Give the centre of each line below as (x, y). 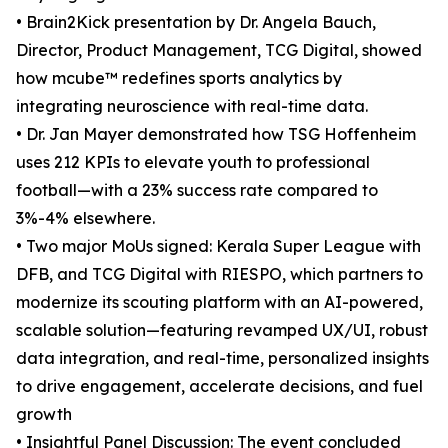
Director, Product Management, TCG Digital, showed (219, 50)
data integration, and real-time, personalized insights (222, 358)
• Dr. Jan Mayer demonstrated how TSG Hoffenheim (216, 134)
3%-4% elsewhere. (85, 218)
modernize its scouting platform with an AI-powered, (219, 302)
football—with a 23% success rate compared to (197, 190)
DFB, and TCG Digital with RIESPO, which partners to (219, 274)
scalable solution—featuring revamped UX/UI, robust (222, 330)
